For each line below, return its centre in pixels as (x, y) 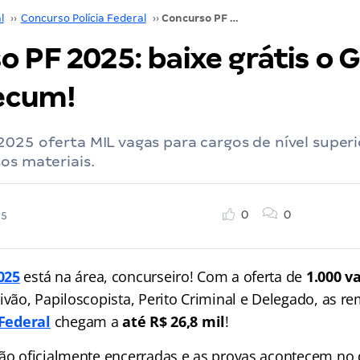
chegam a (86, 321)
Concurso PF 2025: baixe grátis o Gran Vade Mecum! (234, 18)
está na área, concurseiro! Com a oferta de (163, 276)
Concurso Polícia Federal (83, 18)
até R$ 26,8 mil (174, 321)
